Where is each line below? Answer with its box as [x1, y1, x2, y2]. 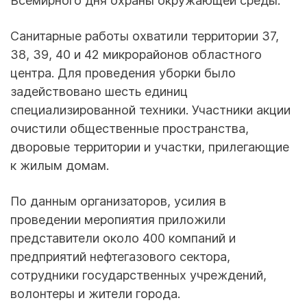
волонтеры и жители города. [10, 286, 180, 301]
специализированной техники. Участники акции [10, 102, 291, 117]
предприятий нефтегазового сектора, [10, 249, 230, 264]
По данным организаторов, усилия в [10, 193, 226, 208]
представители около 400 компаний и [10, 230, 236, 245]
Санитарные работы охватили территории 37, [10, 28, 279, 43]
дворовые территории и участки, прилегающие [10, 139, 289, 154]
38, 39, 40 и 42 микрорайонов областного [10, 47, 262, 62]
